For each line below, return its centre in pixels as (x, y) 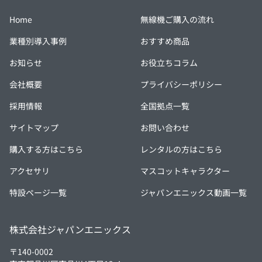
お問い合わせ (165, 127)
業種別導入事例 (38, 41)
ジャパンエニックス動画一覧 (194, 192)
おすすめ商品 (165, 41)
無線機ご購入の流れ (177, 19)
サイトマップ (34, 127)
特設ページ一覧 (38, 192)
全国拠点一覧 (165, 106)
